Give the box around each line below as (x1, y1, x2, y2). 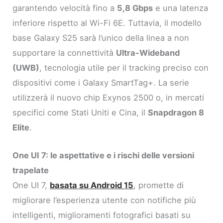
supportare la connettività (12, 47, 116, 58)
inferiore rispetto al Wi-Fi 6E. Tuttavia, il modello (12, 17, 202, 28)
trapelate (12, 165, 49, 176)
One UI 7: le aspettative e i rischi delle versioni (12, 150, 195, 161)
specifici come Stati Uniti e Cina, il (12, 107, 148, 117)
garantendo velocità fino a (12, 2, 117, 13)
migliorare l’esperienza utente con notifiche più (12, 195, 197, 206)
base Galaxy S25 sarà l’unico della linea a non (12, 32, 190, 43)
